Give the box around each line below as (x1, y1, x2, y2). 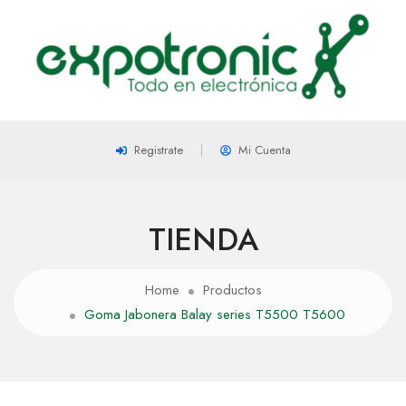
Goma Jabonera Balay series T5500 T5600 (84, 304, 345, 325)
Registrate (133, 141, 183, 159)
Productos (202, 280, 262, 301)
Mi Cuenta (237, 141, 291, 159)
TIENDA (148, 217, 258, 263)
